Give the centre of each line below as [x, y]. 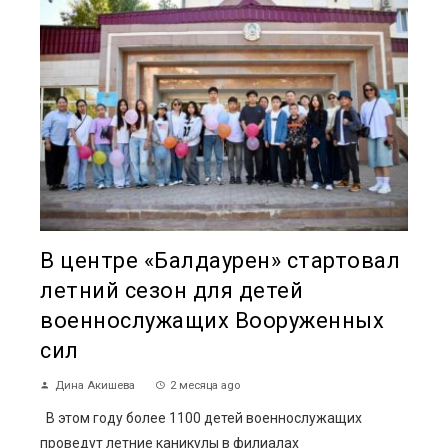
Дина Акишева [95, 385]
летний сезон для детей [171, 290]
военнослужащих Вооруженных [212, 320]
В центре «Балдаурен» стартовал [220, 260]
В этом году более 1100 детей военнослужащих [201, 417]
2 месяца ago [205, 385]
